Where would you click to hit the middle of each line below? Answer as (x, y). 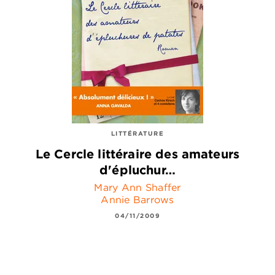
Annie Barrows (137, 199)
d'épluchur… (137, 169)
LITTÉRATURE (137, 134)
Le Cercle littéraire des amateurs (137, 153)
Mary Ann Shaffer (137, 187)
